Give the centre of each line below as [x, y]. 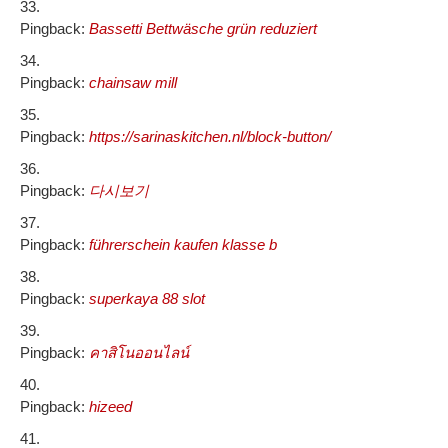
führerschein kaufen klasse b [183, 245]
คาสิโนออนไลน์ [139, 353]
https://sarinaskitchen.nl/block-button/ [210, 137]
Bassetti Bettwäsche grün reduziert [203, 29]
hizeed [110, 407]
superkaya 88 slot [147, 299]
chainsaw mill [133, 83]
